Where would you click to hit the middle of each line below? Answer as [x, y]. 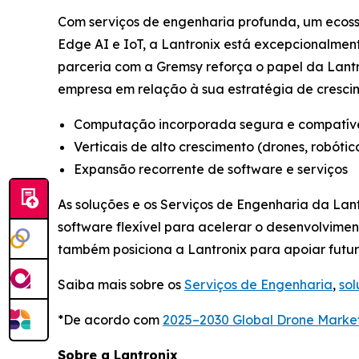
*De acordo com [110, 320]
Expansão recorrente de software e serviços [211, 169]
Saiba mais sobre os [121, 285]
